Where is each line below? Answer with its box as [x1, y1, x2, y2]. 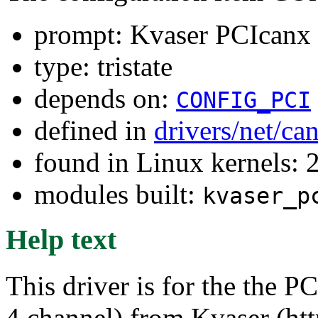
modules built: [34, 178, 202, 209]
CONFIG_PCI [176, 87, 311, 113]
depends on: [34, 82, 176, 114]
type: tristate [34, 50, 172, 82]
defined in [34, 114, 154, 146]
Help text [6, 224, 116, 256]
